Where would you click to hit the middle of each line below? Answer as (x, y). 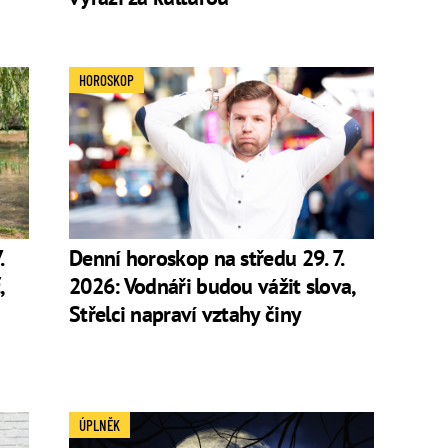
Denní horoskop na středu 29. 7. (206, 257)
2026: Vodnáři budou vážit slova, (212, 285)
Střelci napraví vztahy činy (185, 313)
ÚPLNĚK (99, 424)
